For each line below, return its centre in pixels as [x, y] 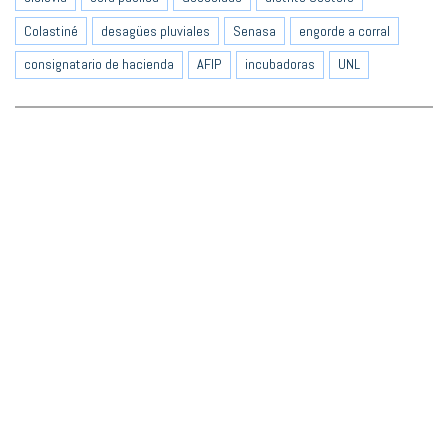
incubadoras [280, 64]
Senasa [254, 30]
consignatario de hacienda [99, 64]
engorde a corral [344, 30]
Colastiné [51, 30]
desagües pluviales [155, 30]
